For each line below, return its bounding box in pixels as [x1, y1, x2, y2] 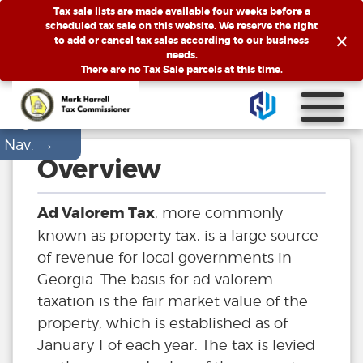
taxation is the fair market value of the [37, 293, 308, 310]
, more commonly [155, 204, 283, 222]
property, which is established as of [37, 314, 288, 332]
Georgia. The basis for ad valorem [37, 271, 273, 288]
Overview [37, 153, 161, 187]
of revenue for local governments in [37, 249, 292, 267]
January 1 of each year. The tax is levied [37, 336, 315, 354]
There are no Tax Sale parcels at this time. [80, 63, 283, 76]
